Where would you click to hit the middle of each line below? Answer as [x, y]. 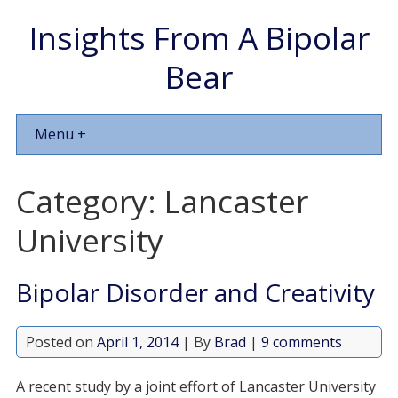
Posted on [61, 342]
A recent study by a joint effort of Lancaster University [195, 386]
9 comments [301, 342]
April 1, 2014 [137, 342]
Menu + [60, 134]
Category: [90, 201]
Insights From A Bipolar [199, 37]
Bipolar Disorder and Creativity [195, 292]
